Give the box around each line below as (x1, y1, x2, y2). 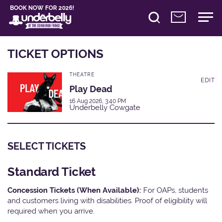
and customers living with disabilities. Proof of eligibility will (7, 196, 207, 205)
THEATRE (69, 71, 95, 77)
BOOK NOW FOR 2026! (10, 4, 75, 12)
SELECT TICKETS (7, 140, 86, 152)
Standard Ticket (7, 164, 96, 179)
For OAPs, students (143, 185, 208, 194)
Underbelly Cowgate (69, 103, 140, 112)
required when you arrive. (7, 206, 95, 215)
